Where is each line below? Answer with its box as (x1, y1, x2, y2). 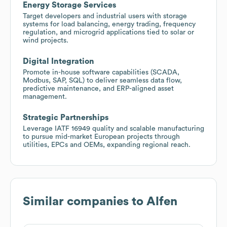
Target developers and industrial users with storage (23, 12, 187, 20)
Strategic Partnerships (23, 113, 108, 122)
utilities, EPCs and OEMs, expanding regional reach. (23, 141, 191, 148)
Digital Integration (23, 57, 94, 65)
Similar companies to (23, 195, 146, 208)
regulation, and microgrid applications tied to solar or (23, 28, 194, 36)
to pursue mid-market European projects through (23, 133, 180, 140)
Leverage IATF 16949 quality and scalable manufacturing (23, 125, 204, 132)
